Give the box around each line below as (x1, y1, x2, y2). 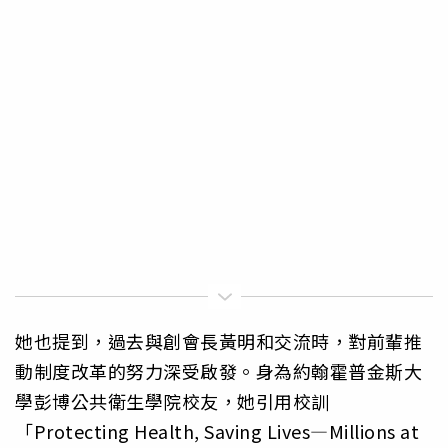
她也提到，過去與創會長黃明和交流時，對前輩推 (15, 328, 422, 355)
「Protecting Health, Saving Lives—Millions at (15, 418, 419, 445)
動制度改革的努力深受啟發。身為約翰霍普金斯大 (15, 358, 422, 385)
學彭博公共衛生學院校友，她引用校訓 (15, 388, 330, 415)
